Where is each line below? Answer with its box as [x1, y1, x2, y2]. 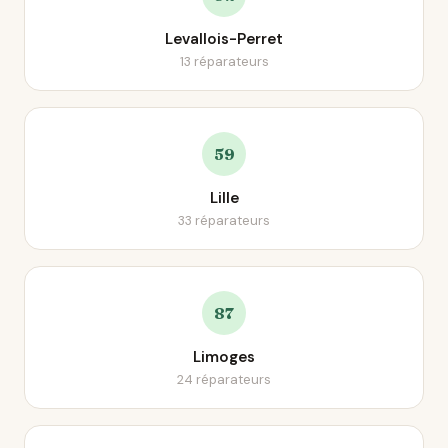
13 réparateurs [179, 53, 269, 70]
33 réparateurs [178, 212, 270, 229]
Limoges [193, 347, 255, 367]
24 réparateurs [177, 371, 271, 388]
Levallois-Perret [165, 29, 283, 49]
